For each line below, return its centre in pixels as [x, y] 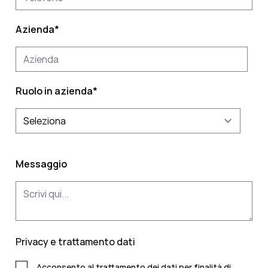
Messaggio [41, 164]
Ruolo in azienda [54, 91]
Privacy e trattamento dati [75, 242]
